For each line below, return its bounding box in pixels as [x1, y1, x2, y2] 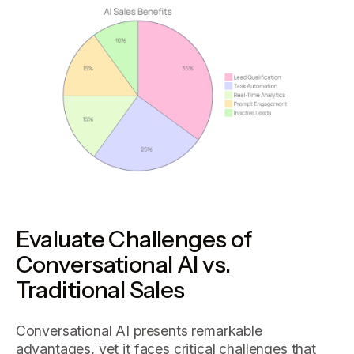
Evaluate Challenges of [15, 224, 253, 254]
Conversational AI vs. [15, 250, 231, 279]
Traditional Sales [15, 275, 185, 304]
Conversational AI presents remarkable [15, 322, 262, 339]
